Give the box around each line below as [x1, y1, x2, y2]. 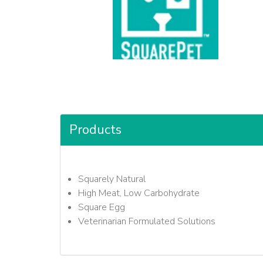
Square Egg [78, 201, 125, 214]
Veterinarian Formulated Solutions [78, 215, 215, 228]
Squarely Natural [78, 173, 146, 186]
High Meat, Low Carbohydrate [78, 187, 200, 200]
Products [69, 121, 122, 139]
